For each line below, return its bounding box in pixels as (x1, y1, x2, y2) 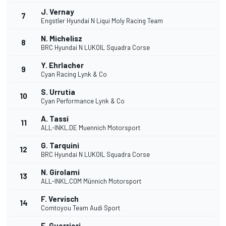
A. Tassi (41, 114, 69, 124)
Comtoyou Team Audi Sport (41, 204, 120, 212)
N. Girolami (41, 167, 80, 177)
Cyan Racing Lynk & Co (41, 70, 107, 79)
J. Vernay (41, 7, 74, 17)
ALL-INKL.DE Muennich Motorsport (41, 124, 140, 132)
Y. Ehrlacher (41, 61, 84, 70)
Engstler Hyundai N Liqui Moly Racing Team (41, 17, 163, 25)
